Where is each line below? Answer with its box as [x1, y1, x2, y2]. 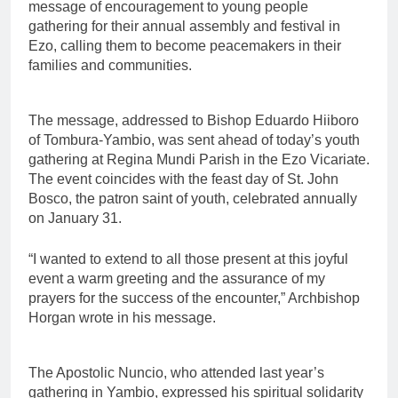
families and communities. [28, 57, 192, 73]
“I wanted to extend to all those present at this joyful [28, 251, 348, 267]
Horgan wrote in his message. [28, 309, 216, 325]
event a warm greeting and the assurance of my [28, 270, 325, 286]
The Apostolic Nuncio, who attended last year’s [28, 364, 324, 380]
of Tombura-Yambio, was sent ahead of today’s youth [28, 131, 360, 147]
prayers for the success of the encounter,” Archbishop [28, 290, 360, 306]
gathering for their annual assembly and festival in [28, 18, 340, 34]
